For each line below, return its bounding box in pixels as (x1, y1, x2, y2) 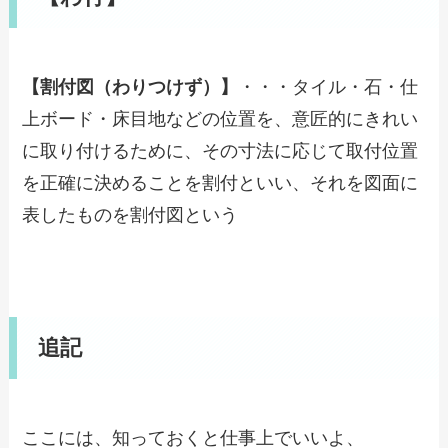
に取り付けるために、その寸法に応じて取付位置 (22, 140, 419, 161)
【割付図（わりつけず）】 (22, 76, 239, 97)
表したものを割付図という (22, 204, 239, 225)
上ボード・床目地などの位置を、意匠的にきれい (22, 108, 419, 129)
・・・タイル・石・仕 (238, 76, 419, 97)
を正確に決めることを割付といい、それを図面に (22, 172, 419, 193)
